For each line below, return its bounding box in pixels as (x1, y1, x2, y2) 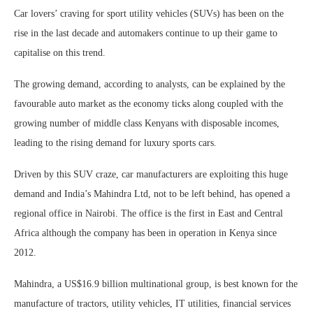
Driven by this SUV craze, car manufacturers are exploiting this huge (14, 169, 288, 180)
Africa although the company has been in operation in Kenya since (14, 228, 277, 238)
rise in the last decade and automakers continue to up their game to (14, 28, 277, 38)
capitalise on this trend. (14, 48, 105, 58)
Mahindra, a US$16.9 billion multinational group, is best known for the (14, 279, 298, 289)
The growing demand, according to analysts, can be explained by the (14, 79, 285, 89)
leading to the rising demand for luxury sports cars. (14, 138, 217, 148)
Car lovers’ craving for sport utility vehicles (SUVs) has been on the (14, 8, 284, 19)
